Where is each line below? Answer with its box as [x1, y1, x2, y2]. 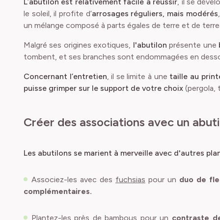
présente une [166, 40, 219, 50]
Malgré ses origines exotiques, [24, 40, 133, 50]
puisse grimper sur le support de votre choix [24, 83, 185, 93]
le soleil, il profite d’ [24, 9, 92, 18]
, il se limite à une [107, 72, 170, 81]
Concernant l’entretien [24, 72, 107, 81]
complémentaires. [24, 187, 92, 196]
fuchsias [115, 175, 145, 184]
